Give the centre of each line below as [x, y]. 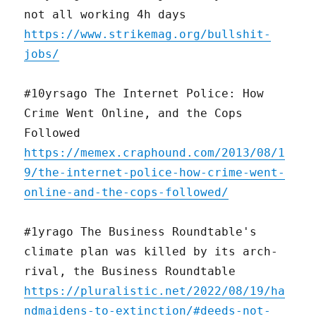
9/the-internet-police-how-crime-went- [155, 173]
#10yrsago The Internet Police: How [144, 94]
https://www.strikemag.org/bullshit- [148, 35]
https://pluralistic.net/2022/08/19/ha [155, 291]
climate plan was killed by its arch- [151, 252]
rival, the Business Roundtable [130, 272]
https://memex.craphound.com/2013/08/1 [155, 153]
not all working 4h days [105, 15]
